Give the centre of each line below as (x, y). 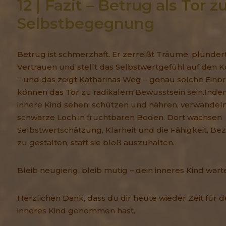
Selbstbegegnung (86, 24)
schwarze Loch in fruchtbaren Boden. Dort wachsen (120, 118)
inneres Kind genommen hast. (76, 211)
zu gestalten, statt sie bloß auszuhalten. (96, 143)
